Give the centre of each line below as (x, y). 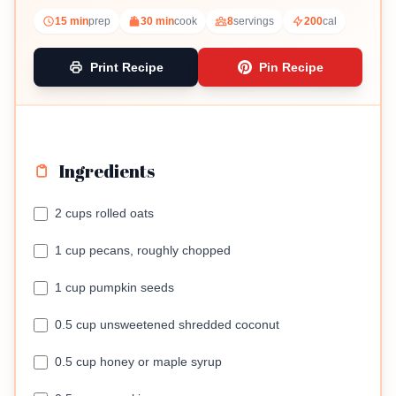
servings (254, 21)
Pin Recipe (291, 67)
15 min (72, 21)
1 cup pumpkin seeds (114, 287)
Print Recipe (126, 67)
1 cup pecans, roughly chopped (143, 250)
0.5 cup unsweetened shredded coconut (167, 324)
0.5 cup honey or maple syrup (138, 362)
